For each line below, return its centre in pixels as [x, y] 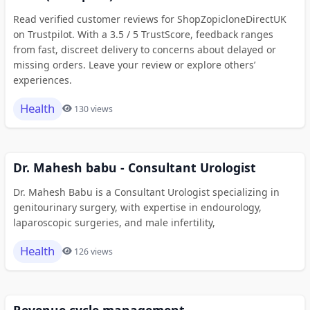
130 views [93, 109]
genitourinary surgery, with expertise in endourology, [137, 207]
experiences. [42, 80]
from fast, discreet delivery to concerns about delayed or [144, 49]
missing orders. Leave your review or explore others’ [134, 64]
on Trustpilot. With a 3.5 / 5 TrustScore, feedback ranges [143, 34]
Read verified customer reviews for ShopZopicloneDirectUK [149, 19]
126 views [93, 251]
